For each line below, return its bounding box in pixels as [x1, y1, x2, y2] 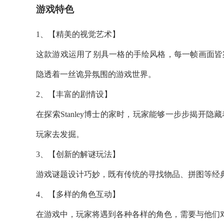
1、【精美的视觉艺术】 [36, 29, 120, 38]
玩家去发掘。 [36, 129, 84, 138]
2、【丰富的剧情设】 [36, 89, 112, 98]
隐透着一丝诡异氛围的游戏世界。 [36, 69, 156, 78]
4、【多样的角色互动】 [36, 189, 120, 198]
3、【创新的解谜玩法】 [36, 149, 120, 158]
